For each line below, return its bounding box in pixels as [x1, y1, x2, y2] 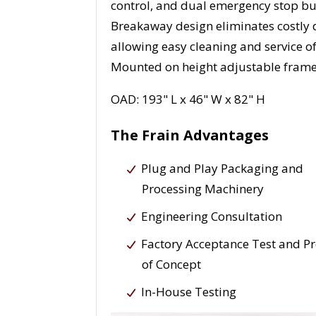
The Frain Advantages [111, 126, 269, 145]
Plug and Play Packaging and [141, 160, 304, 177]
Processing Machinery [142, 181, 265, 197]
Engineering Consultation [141, 208, 283, 225]
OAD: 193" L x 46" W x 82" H [111, 91, 266, 108]
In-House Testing [141, 284, 237, 300]
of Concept [142, 256, 202, 273]
